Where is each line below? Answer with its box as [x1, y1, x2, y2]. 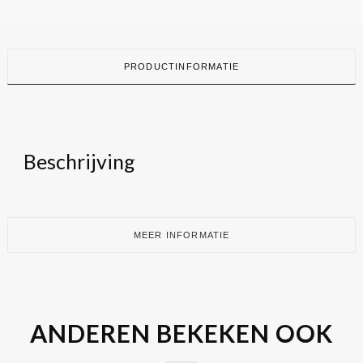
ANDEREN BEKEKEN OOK [30, 318, 333, 348]
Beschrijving [23, 148, 135, 173]
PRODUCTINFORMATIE [123, 61, 240, 71]
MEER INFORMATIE [133, 229, 230, 240]
